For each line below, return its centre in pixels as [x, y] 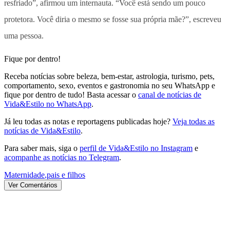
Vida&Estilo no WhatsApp [48, 104]
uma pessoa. [24, 35]
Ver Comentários [33, 185]
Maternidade [24, 175]
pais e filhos [66, 175]
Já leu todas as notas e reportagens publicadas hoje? [87, 121]
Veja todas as [194, 121]
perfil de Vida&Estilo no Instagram [136, 148]
